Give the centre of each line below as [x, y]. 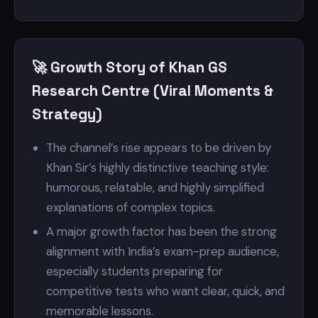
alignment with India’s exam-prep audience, [163, 251]
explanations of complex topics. [131, 207]
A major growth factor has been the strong [161, 231]
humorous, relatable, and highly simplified [155, 187]
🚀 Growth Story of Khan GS [130, 67]
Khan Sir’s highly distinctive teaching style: [158, 168]
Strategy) [67, 114]
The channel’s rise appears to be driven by [159, 148]
